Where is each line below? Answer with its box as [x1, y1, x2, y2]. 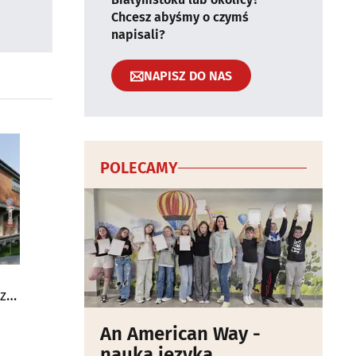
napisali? [111, 27, 165, 42]
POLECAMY [100, 158, 178, 177]
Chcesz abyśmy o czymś [111, 10, 249, 25]
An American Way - [100, 323, 261, 345]
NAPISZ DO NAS [144, 68, 232, 83]
